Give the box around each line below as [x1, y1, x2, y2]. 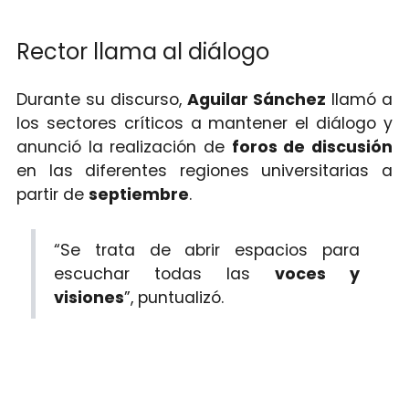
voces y [274, 263, 360, 286]
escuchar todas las [54, 263, 275, 286]
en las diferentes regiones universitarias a [16, 160, 393, 183]
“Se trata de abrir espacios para [54, 239, 360, 262]
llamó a [326, 89, 393, 111]
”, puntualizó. [124, 287, 225, 309]
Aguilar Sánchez [187, 89, 327, 111]
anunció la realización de [16, 136, 232, 159]
